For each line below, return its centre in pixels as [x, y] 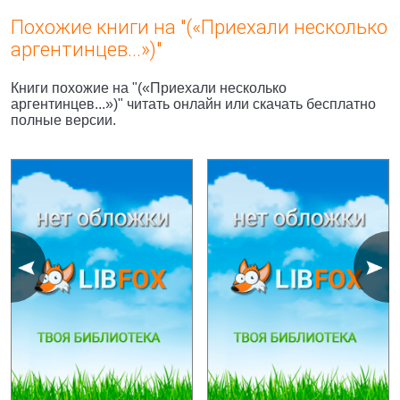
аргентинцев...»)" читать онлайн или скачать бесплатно [193, 104]
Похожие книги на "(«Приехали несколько [199, 27]
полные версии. [63, 120]
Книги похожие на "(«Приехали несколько [149, 88]
